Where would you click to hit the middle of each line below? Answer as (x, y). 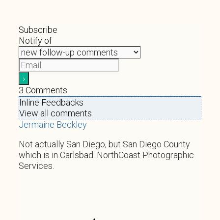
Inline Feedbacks (51, 102)
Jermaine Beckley (53, 124)
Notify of (35, 40)
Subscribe (38, 29)
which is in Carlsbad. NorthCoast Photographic (106, 155)
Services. (36, 165)
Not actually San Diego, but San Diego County (104, 144)
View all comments (55, 113)
